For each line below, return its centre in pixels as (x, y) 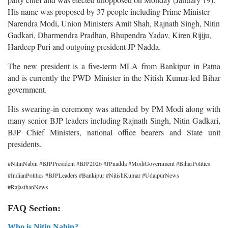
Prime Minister (186, 11)
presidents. (25, 144)
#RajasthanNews (28, 187)
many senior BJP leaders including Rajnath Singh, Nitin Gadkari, (114, 120)
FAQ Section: (34, 208)
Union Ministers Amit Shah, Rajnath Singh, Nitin (140, 23)
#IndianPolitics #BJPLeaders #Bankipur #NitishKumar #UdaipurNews (93, 175)
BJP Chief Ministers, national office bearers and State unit (114, 132)
